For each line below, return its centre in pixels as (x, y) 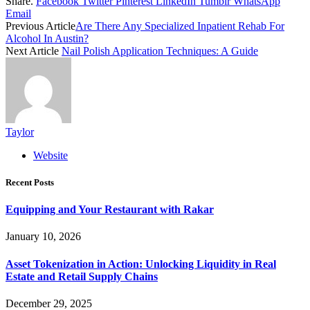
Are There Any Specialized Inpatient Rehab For (180, 26)
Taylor (20, 131)
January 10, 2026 (43, 237)
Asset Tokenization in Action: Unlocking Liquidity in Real (141, 264)
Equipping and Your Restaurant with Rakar (110, 210)
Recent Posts (30, 182)
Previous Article (40, 26)
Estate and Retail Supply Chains (82, 276)
